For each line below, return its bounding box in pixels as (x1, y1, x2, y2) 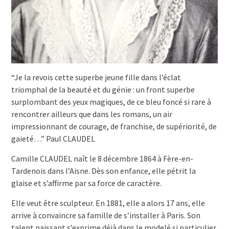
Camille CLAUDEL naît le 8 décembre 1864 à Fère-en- (11, 153, 193, 164)
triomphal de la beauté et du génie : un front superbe (11, 84, 195, 95)
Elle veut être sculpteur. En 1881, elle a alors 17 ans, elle (11, 198, 205, 209)
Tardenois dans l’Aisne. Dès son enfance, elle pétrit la (11, 166, 196, 176)
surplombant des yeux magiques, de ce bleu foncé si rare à (11, 97, 211, 107)
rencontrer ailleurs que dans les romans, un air (11, 109, 172, 120)
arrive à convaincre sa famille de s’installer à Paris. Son (11, 210, 200, 221)
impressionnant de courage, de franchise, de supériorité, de (11, 121, 217, 132)
